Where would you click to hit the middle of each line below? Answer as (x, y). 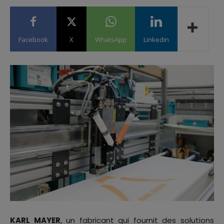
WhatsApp (111, 39)
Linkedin (156, 39)
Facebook (33, 39)
